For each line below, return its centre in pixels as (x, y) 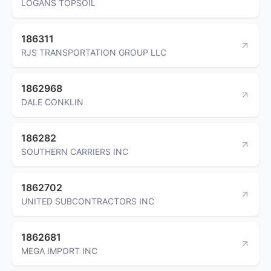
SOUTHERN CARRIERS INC (75, 151)
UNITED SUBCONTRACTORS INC (88, 201)
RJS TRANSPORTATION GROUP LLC (94, 52)
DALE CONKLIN (52, 102)
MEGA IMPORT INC (59, 250)
